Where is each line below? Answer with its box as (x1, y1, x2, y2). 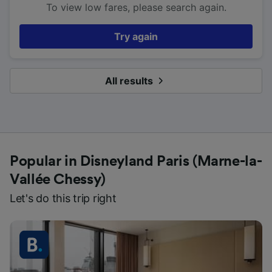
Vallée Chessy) (10, 172, 106, 187)
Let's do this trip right (10, 191, 117, 205)
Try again (114, 30, 158, 42)
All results (104, 74, 153, 87)
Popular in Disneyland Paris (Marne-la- (10, 154, 262, 169)
